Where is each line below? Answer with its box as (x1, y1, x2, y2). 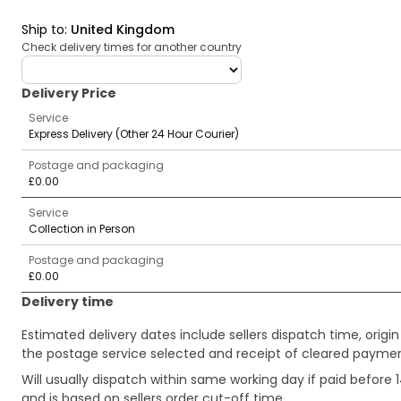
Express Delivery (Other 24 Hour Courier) (29, 126, 239, 141)
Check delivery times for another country (21, 39, 242, 55)
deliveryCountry (21, 55, 120, 73)
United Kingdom (71, 21, 175, 38)
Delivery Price (21, 84, 116, 102)
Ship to (21, 21, 64, 38)
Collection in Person (29, 221, 135, 236)
